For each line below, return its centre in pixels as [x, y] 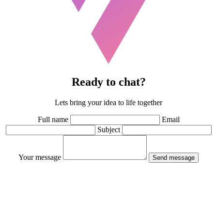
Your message [40, 157]
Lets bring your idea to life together [108, 102]
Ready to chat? [108, 82]
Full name [53, 119]
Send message [174, 157]
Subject [108, 129]
